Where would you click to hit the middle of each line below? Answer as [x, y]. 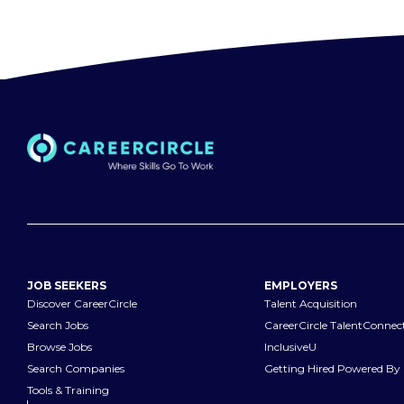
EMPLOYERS [300, 286]
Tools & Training [68, 390]
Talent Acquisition [310, 304]
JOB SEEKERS [67, 286]
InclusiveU [290, 347]
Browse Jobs [60, 347]
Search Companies [76, 369]
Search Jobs [58, 326]
